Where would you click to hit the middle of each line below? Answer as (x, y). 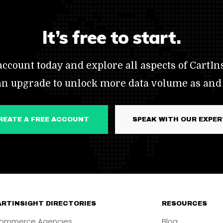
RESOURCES (184, 204)
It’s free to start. (111, 37)
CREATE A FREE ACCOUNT (56, 119)
